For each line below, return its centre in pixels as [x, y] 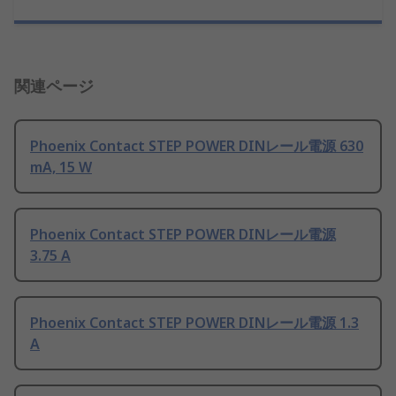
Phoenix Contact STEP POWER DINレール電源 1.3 [194, 323]
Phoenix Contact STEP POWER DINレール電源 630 [197, 146]
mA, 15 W [61, 168]
